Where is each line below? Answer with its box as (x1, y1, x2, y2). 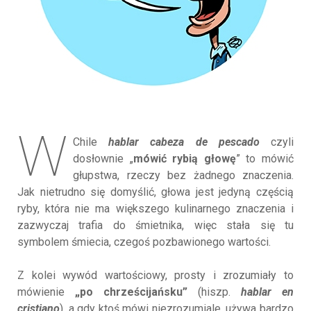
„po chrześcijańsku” (75, 285, 187, 299)
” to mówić (235, 151, 294, 165)
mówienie (17, 285, 75, 299)
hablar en (241, 285, 294, 299)
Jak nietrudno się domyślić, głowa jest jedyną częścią (17, 185, 294, 199)
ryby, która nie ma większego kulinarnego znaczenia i (17, 201, 294, 215)
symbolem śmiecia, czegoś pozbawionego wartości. (17, 235, 271, 249)
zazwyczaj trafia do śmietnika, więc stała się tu (17, 218, 294, 232)
